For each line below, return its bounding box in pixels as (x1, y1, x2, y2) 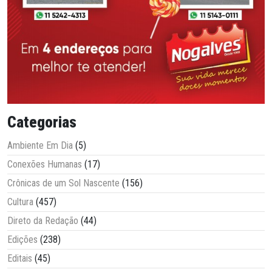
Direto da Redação (7, 215, 78, 227)
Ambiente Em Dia (7, 140, 73, 152)
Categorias (7, 114, 76, 132)
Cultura (7, 196, 33, 208)
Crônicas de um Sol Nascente (7, 177, 120, 189)
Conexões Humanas (7, 158, 82, 171)
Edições (7, 234, 38, 246)
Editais (7, 253, 32, 265)
